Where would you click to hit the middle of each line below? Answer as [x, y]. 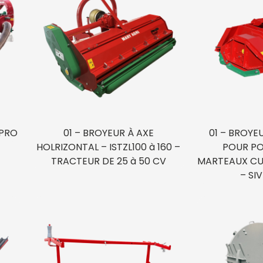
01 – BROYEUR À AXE [108, 133]
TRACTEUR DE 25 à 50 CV [108, 161]
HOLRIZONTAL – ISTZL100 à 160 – [109, 147]
